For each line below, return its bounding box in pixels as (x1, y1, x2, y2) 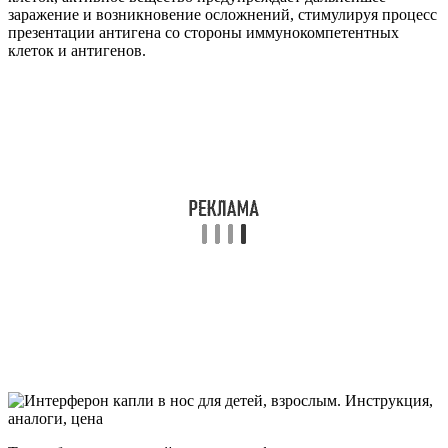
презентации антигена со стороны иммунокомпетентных (8, 23, 399, 41)
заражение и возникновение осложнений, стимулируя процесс (8, 5, 437, 23)
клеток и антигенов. (8, 41, 146, 59)
